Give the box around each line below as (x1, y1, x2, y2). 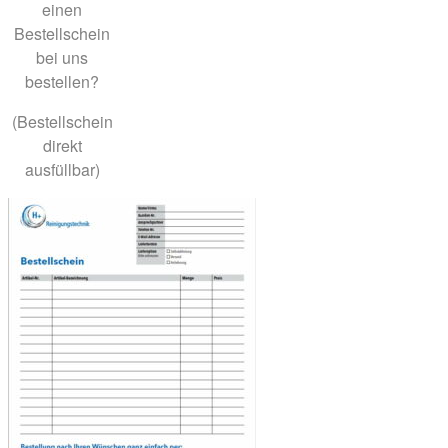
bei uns (36, 46, 88, 70)
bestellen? (25, 70, 99, 94)
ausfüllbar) (24, 158, 100, 182)
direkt (42, 134, 82, 158)
